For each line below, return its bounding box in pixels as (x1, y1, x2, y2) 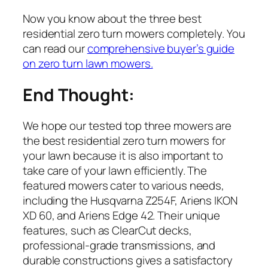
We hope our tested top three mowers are (23, 118, 232, 134)
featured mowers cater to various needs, (23, 178, 225, 194)
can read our (23, 40, 87, 56)
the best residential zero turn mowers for (23, 133, 226, 149)
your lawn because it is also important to (23, 148, 223, 164)
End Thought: (23, 83, 135, 106)
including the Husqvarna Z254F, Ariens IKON (23, 193, 237, 209)
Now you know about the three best (23, 10, 202, 26)
